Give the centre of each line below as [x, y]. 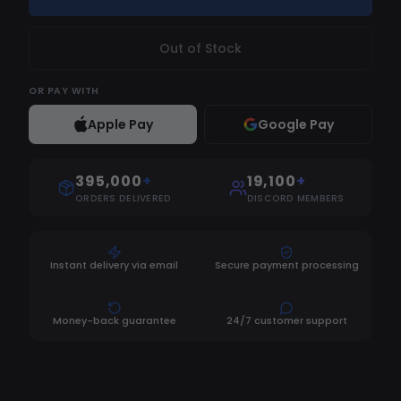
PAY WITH [72, 91]
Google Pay [295, 124]
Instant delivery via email [115, 265]
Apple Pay [120, 124]
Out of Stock [200, 48]
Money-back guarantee [114, 320]
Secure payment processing [286, 265]
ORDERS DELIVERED [124, 198]
